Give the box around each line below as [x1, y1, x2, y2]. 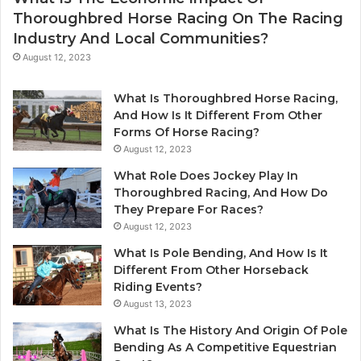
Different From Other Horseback [114, 262, 309, 277]
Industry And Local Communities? [13, 29, 268, 48]
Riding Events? [114, 279, 202, 294]
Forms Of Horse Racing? [114, 124, 259, 139]
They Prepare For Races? [114, 201, 263, 217]
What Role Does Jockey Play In [114, 168, 298, 183]
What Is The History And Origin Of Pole [114, 322, 347, 338]
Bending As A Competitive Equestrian [114, 339, 337, 355]
